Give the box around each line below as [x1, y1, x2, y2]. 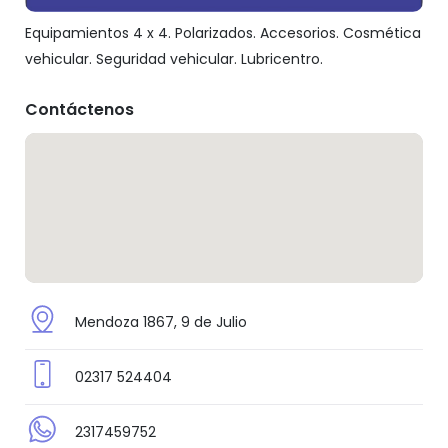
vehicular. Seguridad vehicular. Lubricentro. [25, 48, 323, 69]
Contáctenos [25, 97, 134, 121]
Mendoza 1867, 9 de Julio [75, 311, 247, 332]
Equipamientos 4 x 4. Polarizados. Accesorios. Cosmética [25, 22, 421, 43]
